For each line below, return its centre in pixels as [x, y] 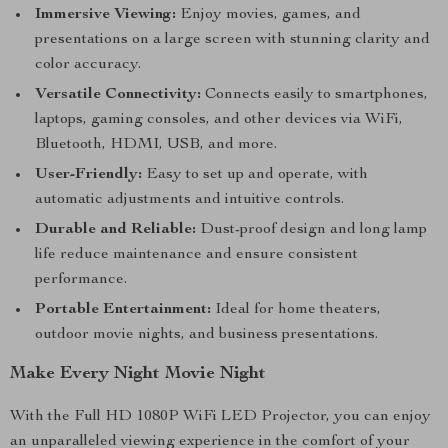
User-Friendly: [88, 175]
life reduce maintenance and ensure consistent [196, 255]
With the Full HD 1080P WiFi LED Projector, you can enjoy [220, 417]
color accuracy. [88, 65]
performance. [81, 280]
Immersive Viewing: [105, 15]
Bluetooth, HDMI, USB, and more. [156, 145]
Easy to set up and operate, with [255, 175]
